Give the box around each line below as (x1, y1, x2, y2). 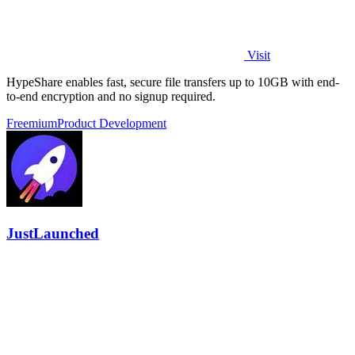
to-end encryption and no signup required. (6, 90, 216, 104)
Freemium (6, 116, 57, 131)
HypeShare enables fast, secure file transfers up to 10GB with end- (6, 75, 339, 90)
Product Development (57, 116, 166, 131)
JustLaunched (6, 225, 99, 242)
